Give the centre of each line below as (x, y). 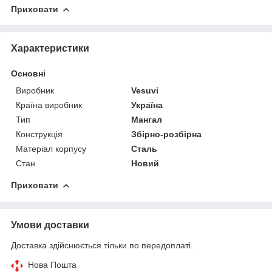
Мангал (147, 119)
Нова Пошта (52, 264)
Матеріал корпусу (51, 148)
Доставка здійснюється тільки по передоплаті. (102, 245)
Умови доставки (50, 225)
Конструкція (39, 134)
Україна (147, 105)
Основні (28, 73)
